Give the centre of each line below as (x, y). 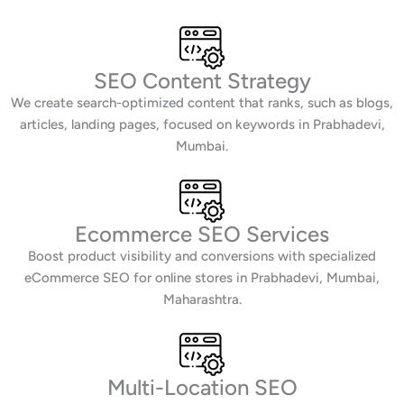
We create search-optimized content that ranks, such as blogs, (202, 103)
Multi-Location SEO (202, 388)
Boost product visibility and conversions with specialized (202, 257)
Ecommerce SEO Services (202, 234)
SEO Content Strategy (202, 81)
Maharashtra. (202, 300)
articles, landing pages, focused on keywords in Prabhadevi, (202, 125)
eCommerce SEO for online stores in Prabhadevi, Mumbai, (202, 278)
